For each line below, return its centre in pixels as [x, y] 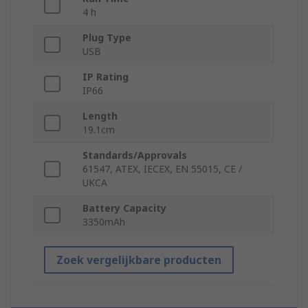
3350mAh [104, 222]
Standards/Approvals [135, 155]
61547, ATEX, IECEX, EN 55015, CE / [162, 169]
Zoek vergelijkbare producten [139, 260]
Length [100, 116]
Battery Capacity [124, 208]
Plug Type [107, 38]
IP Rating [106, 77]
